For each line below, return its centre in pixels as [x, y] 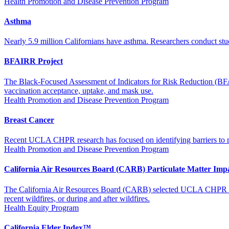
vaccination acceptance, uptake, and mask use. [79, 90]
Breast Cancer [29, 120]
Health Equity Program [41, 208]
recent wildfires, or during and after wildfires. [77, 198]
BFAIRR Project [33, 61]
